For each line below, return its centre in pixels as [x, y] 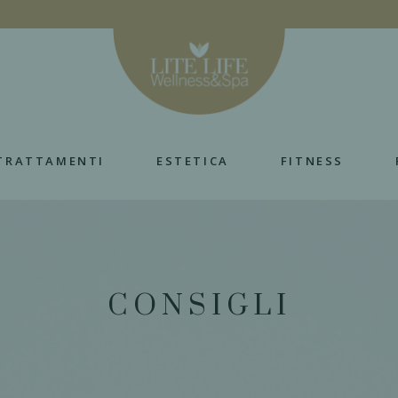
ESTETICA [193, 161]
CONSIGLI [199, 306]
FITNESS [312, 161]
